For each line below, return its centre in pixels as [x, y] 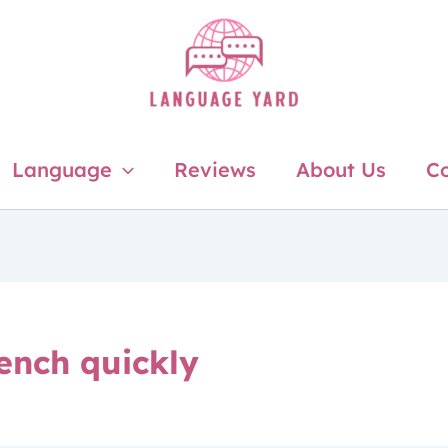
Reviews [214, 169]
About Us [340, 169]
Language [61, 169]
